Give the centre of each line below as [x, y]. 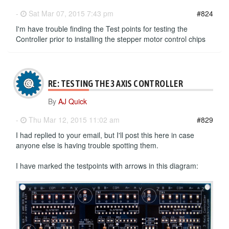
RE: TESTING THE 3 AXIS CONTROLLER [116, 84]
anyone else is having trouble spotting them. [87, 145]
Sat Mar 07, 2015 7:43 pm [70, 13]
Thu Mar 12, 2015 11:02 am [73, 120]
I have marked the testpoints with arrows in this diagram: [107, 166]
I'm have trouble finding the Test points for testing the [102, 29]
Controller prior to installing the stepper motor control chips [111, 39]
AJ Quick [73, 101]
